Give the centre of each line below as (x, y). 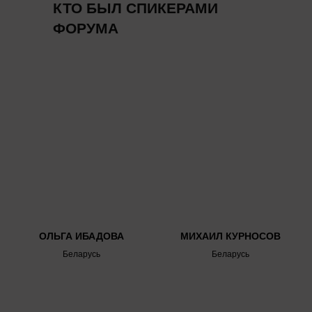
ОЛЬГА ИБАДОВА (81, 236)
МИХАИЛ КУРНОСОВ (231, 236)
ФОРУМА (86, 28)
